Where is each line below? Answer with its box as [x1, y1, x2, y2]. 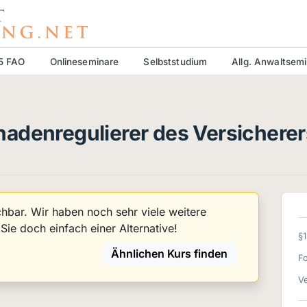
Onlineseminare [49, 56, 119, 67]
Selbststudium [143, 56, 208, 67]
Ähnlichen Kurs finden [111, 247, 228, 260]
